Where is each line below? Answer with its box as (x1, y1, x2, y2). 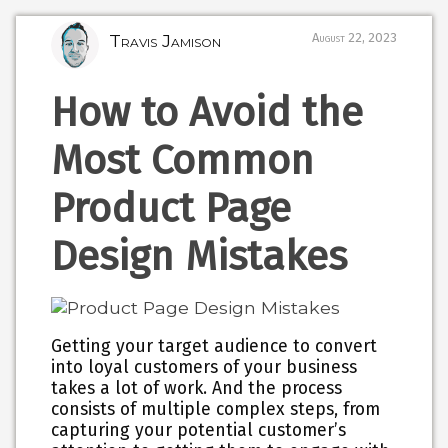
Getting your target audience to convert (51, 335, 378, 357)
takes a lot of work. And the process (51, 377, 343, 399)
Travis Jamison (109, 30, 222, 51)
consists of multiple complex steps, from (51, 398, 381, 420)
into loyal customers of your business (51, 356, 358, 378)
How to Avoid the (51, 88, 364, 137)
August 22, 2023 (311, 30, 397, 45)
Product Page (51, 184, 292, 233)
